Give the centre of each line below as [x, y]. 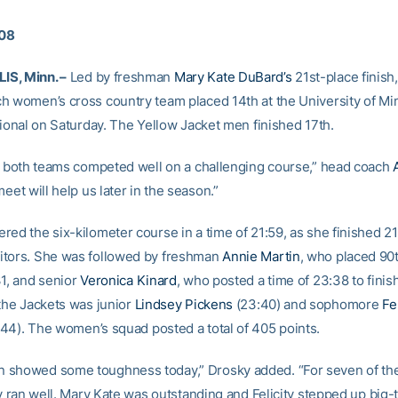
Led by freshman [120, 77]
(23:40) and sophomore [308, 304]
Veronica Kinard [128, 280]
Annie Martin [261, 256]
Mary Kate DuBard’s [233, 77]
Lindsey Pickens [183, 304]
